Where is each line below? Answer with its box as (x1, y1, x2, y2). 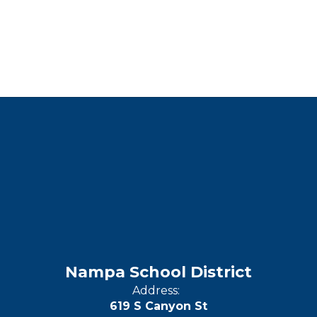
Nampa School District (65, 263, 252, 282)
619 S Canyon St (110, 299, 207, 313)
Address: (132, 284, 180, 297)
